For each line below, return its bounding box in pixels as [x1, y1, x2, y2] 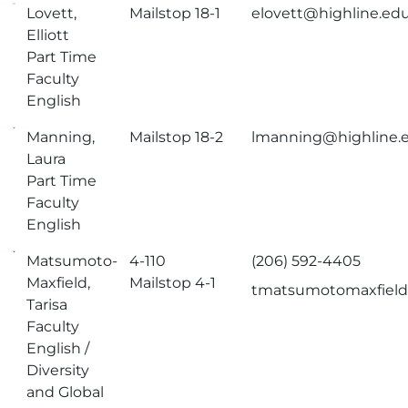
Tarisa [26, 296, 68, 313]
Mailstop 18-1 [129, 5, 221, 22]
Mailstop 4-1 [129, 274, 217, 291]
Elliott [26, 26, 70, 44]
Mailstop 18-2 [129, 128, 224, 146]
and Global [26, 383, 105, 401]
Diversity [26, 362, 90, 379]
